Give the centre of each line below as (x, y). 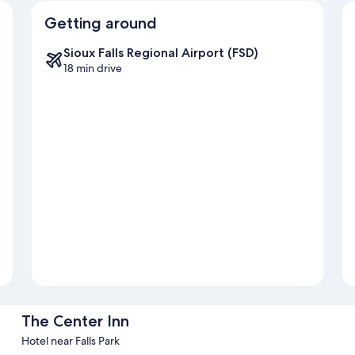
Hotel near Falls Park (70, 341)
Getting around (101, 23)
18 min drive (93, 69)
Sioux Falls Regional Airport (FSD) (161, 53)
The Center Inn (75, 321)
